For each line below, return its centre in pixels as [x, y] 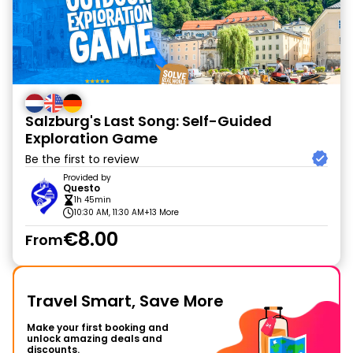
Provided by [87, 178]
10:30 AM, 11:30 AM [109, 212]
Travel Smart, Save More [125, 301]
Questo [82, 188]
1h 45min [93, 200]
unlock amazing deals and [95, 338]
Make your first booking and [98, 327]
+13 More [162, 212]
